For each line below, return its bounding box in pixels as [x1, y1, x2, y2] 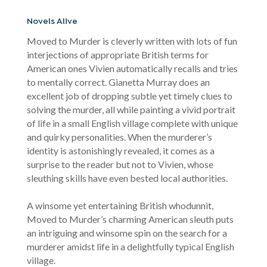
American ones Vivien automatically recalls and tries [26, 62, 238, 74]
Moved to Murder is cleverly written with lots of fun [26, 35, 237, 46]
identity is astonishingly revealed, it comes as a [26, 144, 215, 156]
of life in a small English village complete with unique [26, 117, 238, 129]
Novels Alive [26, 16, 77, 27]
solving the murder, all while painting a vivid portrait [26, 103, 235, 115]
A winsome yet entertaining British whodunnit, [26, 199, 213, 211]
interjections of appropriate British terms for [26, 48, 209, 60]
